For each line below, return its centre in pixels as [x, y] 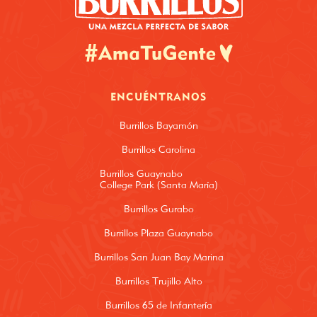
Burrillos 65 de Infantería [158, 305]
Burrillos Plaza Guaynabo [158, 233]
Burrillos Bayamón [158, 126]
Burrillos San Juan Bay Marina [158, 257]
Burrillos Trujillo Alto [158, 281]
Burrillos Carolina [158, 150]
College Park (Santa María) [158, 185]
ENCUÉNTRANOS [158, 97]
